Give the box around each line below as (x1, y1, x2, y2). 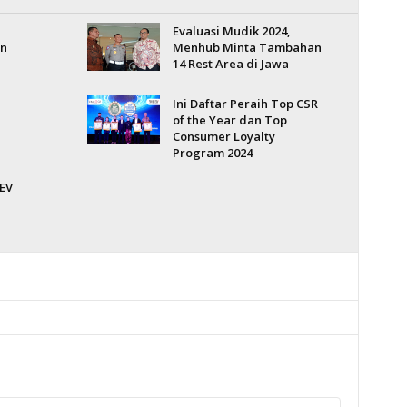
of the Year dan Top (172, 112, 287, 128)
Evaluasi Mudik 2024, (172, 23, 291, 39)
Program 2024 (172, 144, 253, 161)
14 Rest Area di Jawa (172, 55, 289, 72)
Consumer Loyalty (172, 128, 275, 144)
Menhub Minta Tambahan (172, 39, 322, 55)
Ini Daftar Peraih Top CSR (172, 95, 318, 112)
